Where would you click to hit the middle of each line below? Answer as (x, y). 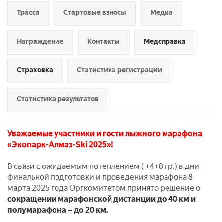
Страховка (35, 70)
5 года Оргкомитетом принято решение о (123, 188)
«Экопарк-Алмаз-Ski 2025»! (60, 144)
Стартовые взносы (95, 13)
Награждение (40, 41)
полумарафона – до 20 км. (58, 210)
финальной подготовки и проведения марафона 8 (100, 177)
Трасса (28, 13)
